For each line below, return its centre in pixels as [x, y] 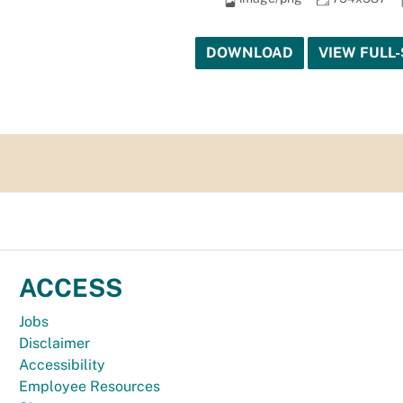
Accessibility [63, 365]
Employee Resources [90, 387]
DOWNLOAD [250, 53]
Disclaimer [55, 344]
